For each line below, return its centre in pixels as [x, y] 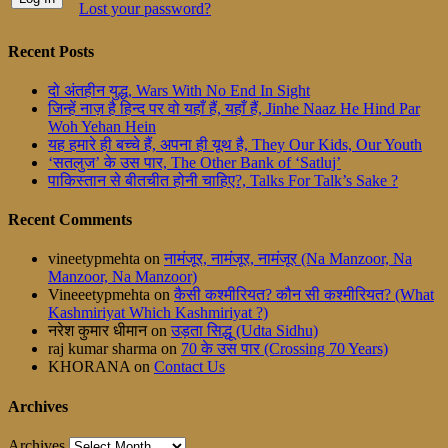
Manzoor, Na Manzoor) [122, 277]
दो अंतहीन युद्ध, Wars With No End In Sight [179, 90]
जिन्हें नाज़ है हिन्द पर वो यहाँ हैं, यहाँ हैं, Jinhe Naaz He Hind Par [234, 108]
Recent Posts [51, 51]
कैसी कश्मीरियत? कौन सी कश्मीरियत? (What [304, 295]
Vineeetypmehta [99, 295]
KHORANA [89, 367]
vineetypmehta [94, 259]
